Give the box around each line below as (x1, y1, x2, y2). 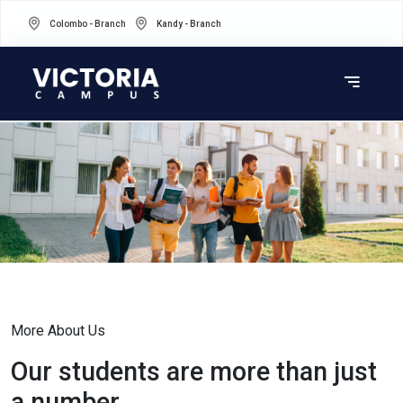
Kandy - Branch (157, 18, 221, 29)
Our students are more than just (11, 356, 377, 388)
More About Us (11, 322, 105, 340)
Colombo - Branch (49, 18, 126, 29)
